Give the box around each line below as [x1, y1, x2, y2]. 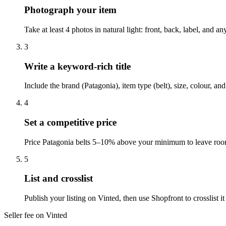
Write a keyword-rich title [24, 61, 131, 72]
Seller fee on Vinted [4, 211, 67, 220]
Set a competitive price [24, 117, 117, 128]
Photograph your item [24, 5, 117, 16]
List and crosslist [24, 173, 93, 184]
